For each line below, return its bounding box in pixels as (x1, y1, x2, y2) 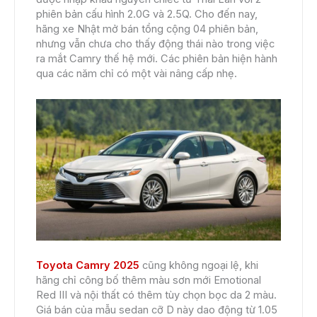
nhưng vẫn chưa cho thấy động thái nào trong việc (36, 37, 275, 50)
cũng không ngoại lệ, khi (139, 259, 258, 272)
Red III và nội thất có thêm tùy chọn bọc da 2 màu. (36, 289, 277, 302)
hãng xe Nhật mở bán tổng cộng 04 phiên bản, (36, 22, 258, 35)
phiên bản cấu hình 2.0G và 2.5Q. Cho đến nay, (36, 7, 258, 21)
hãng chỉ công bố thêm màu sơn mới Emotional (36, 274, 261, 287)
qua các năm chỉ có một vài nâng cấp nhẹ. (36, 67, 237, 80)
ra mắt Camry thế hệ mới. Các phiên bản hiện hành (36, 52, 277, 65)
